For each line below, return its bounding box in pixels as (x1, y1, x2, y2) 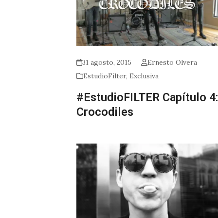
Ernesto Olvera (147, 57, 197, 67)
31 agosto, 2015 (82, 57, 132, 67)
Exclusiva (129, 71, 159, 80)
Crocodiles (76, 105, 133, 119)
